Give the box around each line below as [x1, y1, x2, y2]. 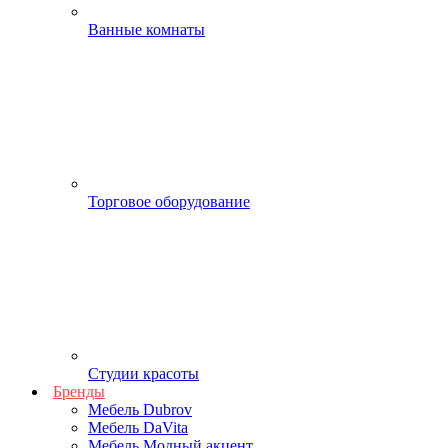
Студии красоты [88, 365, 199, 383]
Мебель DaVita [88, 419, 188, 437]
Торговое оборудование [88, 193, 250, 211]
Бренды [53, 383, 105, 401]
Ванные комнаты [88, 21, 205, 39]
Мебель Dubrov [88, 401, 192, 419]
